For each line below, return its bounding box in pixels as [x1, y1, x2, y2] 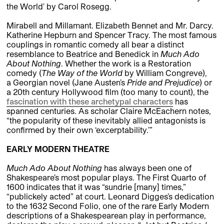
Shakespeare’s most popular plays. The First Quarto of [6, 172, 206, 182]
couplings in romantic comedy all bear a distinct [6, 39, 184, 49]
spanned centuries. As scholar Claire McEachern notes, [6, 106, 211, 116]
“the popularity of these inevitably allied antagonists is [6, 115, 205, 125]
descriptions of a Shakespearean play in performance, [6, 210, 206, 220]
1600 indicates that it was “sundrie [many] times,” [6, 182, 186, 192]
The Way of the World [41, 68, 122, 78]
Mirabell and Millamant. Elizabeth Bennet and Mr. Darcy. [6, 20, 213, 30]
